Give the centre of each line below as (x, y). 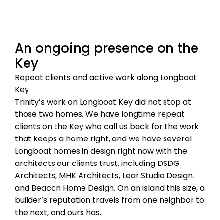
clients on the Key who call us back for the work (107, 126)
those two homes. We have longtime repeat (100, 114)
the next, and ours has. (58, 212)
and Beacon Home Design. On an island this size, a (110, 188)
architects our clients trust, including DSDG (97, 163)
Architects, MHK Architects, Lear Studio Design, (104, 175)
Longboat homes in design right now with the (101, 151)
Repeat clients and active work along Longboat (106, 77)
